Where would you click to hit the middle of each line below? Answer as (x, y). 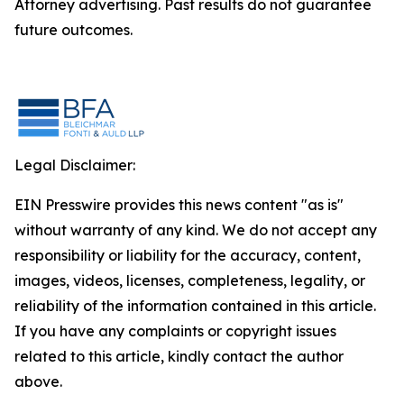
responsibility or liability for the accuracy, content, (188, 255)
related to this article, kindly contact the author (179, 356)
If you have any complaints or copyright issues (175, 331)
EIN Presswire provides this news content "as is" (179, 205)
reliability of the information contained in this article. (195, 306)
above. (38, 381)
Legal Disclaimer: (75, 165)
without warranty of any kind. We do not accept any (196, 230)
